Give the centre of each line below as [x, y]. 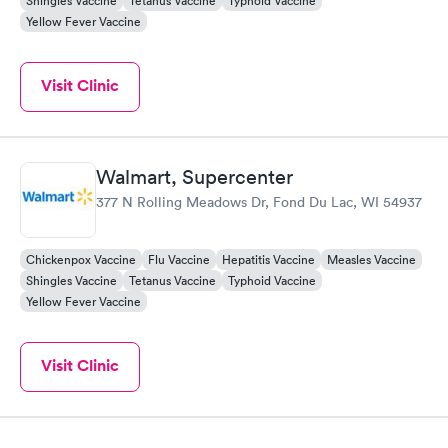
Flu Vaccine [179, 259]
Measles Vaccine [371, 259]
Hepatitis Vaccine [268, 259]
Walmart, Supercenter [194, 176]
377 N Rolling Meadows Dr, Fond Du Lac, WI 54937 [259, 201]
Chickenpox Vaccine [81, 259]
